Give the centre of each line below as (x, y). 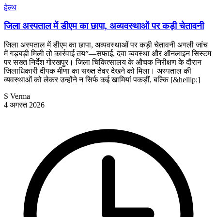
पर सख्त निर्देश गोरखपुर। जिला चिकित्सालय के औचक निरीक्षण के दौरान (103, 62)
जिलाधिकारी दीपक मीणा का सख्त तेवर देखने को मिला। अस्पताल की (98, 71)
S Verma (17, 96)
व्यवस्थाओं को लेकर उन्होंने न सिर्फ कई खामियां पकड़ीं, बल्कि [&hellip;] (102, 79)
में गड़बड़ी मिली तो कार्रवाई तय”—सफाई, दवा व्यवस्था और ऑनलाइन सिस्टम (108, 53)
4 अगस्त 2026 (24, 105)
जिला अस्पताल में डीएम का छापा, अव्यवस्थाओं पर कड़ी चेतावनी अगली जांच (106, 45)
